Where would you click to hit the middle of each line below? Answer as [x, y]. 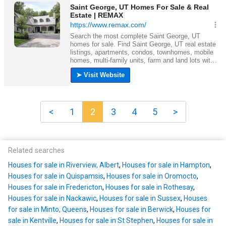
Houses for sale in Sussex [140, 199]
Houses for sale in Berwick [131, 210]
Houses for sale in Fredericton [55, 187]
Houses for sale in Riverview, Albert [64, 165]
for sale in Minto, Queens [47, 210]
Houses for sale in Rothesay [149, 187]
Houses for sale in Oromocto [152, 176]
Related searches [36, 151]
